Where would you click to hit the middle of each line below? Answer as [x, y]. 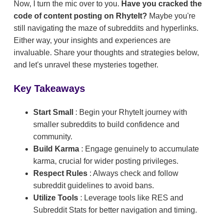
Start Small [54, 112]
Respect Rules [61, 173]
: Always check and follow [134, 173]
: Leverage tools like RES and [132, 197]
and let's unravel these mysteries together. [86, 65]
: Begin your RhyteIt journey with [131, 112]
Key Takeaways [49, 88]
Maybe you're [172, 16]
